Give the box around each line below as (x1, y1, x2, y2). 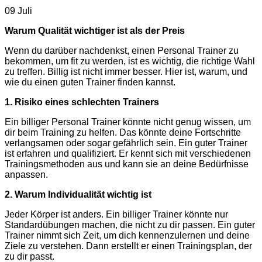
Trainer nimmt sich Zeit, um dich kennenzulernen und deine (5, 230, 250, 240)
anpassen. (5, 170, 48, 180)
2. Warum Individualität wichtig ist (5, 189, 151, 199)
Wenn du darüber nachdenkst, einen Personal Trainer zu (5, 46, 239, 56)
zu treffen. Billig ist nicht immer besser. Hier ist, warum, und (5, 67, 247, 77)
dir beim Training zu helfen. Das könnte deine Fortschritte (5, 127, 241, 137)
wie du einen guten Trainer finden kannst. (5, 77, 175, 87)
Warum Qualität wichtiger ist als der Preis (5, 26, 185, 36)
